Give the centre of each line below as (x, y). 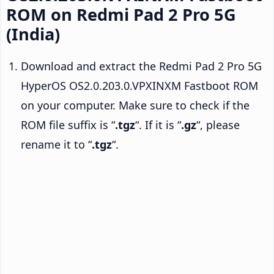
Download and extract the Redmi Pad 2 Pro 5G (141, 66)
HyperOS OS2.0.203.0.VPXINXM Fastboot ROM (139, 85)
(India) (33, 34)
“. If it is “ (158, 124)
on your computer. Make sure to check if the (135, 105)
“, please (218, 124)
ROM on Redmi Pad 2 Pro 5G (121, 14)
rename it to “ (56, 144)
